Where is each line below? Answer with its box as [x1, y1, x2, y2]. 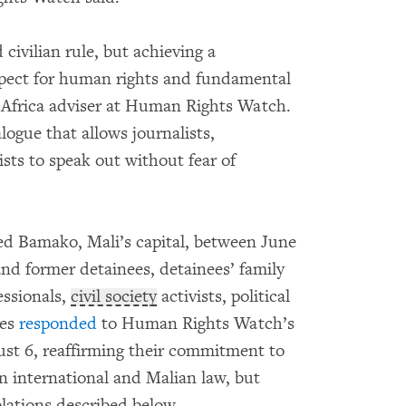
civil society [71, 285, 157, 308]
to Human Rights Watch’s [97, 313, 295, 335]
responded [19, 313, 97, 335]
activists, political [157, 285, 290, 308]
